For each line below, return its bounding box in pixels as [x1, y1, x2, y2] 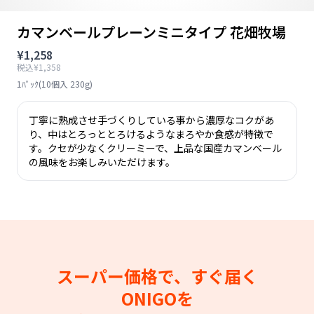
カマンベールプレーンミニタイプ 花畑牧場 [17, 22, 286, 42]
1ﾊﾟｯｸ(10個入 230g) [17, 78, 93, 90]
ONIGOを [121, 286, 193, 310]
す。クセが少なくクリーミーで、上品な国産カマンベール [29, 141, 282, 155]
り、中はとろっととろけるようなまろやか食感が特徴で [29, 127, 273, 141]
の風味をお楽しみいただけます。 [29, 155, 175, 169]
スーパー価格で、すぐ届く [56, 264, 258, 288]
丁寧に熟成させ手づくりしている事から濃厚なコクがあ [29, 113, 274, 127]
